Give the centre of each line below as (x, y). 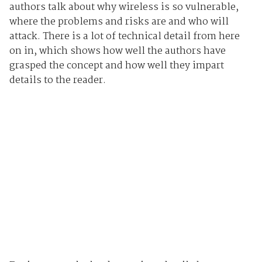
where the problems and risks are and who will (119, 22)
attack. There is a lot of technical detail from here (124, 36)
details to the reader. (57, 80)
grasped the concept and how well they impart (116, 65)
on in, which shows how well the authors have (117, 51)
